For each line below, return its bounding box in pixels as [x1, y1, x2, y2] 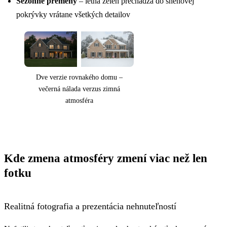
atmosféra [65, 97, 93, 105]
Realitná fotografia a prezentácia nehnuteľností [4, 201, 176, 212]
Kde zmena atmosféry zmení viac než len [4, 152, 207, 165]
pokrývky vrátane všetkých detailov [16, 10, 130, 19]
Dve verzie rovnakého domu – [35, 73, 123, 82]
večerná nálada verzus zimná [38, 85, 120, 93]
